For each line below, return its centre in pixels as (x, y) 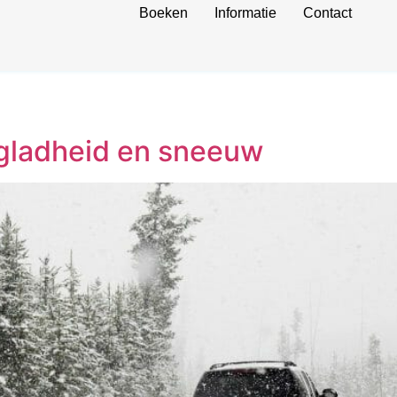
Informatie (245, 13)
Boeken (163, 13)
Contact (327, 13)
